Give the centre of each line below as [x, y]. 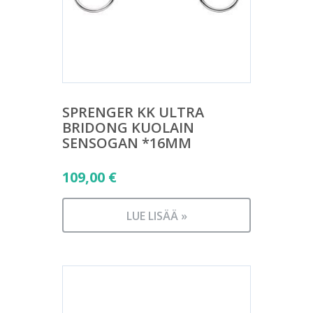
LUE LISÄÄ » [156, 216]
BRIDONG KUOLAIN [128, 128]
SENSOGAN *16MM [127, 143]
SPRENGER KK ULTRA [133, 112]
